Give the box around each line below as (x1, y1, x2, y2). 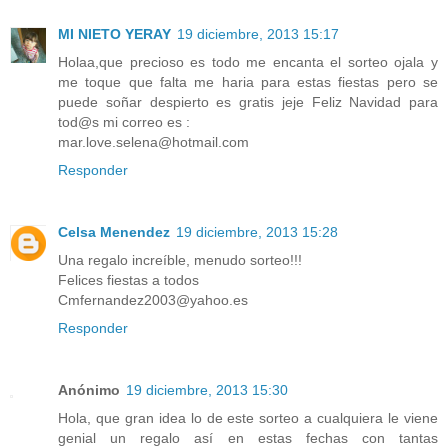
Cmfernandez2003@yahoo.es (58, 292, 248, 309)
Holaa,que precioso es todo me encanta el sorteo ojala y (58, 54, 438, 71)
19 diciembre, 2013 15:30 (126, 382, 288, 399)
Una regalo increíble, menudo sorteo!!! (58, 252, 302, 269)
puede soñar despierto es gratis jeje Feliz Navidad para (58, 94, 438, 111)
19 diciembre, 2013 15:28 (176, 224, 338, 241)
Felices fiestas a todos (58, 272, 199, 289)
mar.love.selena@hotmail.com (58, 134, 249, 151)
